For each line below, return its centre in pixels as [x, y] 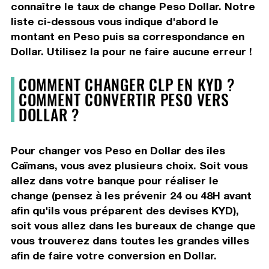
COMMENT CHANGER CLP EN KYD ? [126, 84]
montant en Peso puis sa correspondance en [127, 36]
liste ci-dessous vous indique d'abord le [114, 21]
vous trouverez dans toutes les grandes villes [130, 240]
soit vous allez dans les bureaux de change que [133, 225]
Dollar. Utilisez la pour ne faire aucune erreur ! [131, 51]
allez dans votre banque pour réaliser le [114, 180]
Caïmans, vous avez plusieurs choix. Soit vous [129, 165]
